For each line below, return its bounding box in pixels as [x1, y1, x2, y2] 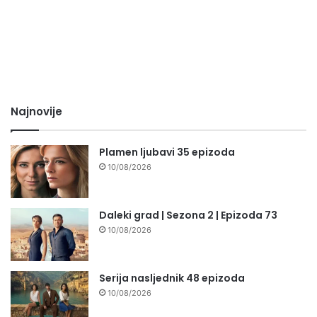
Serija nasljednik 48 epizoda [99, 271, 245, 286]
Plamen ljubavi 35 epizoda [99, 145, 235, 160]
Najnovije [11, 104, 62, 120]
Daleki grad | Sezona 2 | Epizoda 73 [99, 208, 277, 223]
